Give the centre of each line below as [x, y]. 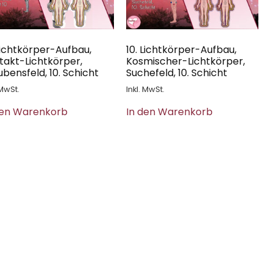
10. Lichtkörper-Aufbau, [181, 50]
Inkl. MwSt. [145, 90]
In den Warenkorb [169, 112]
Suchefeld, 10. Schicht [176, 73]
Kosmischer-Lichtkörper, [185, 62]
